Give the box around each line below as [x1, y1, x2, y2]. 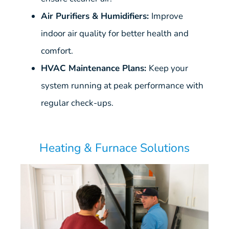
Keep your [148, 62, 188, 74]
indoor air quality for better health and [40, 27, 189, 39]
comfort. [40, 44, 73, 57]
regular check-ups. [40, 97, 113, 109]
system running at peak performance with [40, 79, 203, 91]
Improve [151, 10, 183, 22]
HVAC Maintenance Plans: [40, 62, 149, 74]
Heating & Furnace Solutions [39, 140, 190, 156]
